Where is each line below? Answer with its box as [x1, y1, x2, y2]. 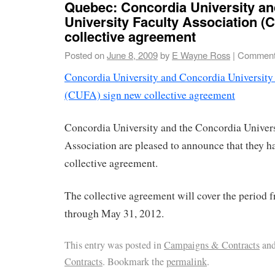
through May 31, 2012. [64, 206, 164, 221]
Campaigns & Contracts [164, 238, 260, 252]
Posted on [64, 48, 104, 61]
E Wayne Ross [172, 48, 230, 61]
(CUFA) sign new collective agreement [64, 88, 235, 103]
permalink [166, 254, 207, 268]
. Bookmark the [103, 254, 166, 268]
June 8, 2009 [107, 48, 158, 61]
